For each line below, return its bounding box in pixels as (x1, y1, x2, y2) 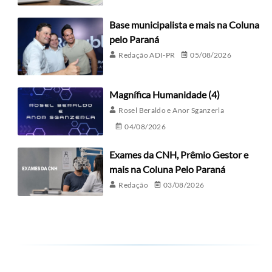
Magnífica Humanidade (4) (109, 88, 220, 100)
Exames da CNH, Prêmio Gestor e (109, 149, 249, 161)
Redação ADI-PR (118, 50, 175, 60)
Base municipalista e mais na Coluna (109, 19, 260, 31)
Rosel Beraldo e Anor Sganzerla (118, 105, 225, 115)
